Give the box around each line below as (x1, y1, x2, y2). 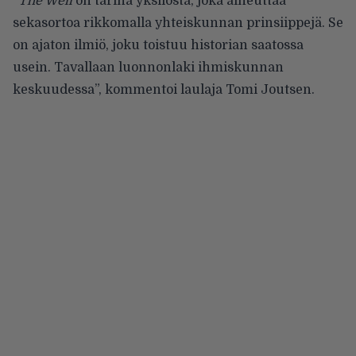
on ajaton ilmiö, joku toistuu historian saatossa (13, 38, 304, 53)
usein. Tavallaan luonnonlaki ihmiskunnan (13, 60, 284, 75)
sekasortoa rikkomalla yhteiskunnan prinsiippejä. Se (13, 16, 343, 31)
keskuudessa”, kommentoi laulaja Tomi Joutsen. (13, 83, 315, 98)
